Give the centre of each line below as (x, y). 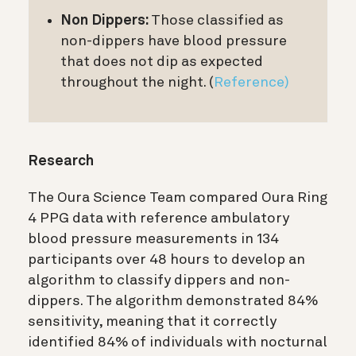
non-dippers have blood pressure (174, 41)
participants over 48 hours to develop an (166, 259)
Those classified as (217, 20)
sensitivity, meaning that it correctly (152, 321)
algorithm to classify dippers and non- (159, 280)
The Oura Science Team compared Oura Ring (178, 197)
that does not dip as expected (162, 62)
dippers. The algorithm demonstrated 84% (173, 301)
